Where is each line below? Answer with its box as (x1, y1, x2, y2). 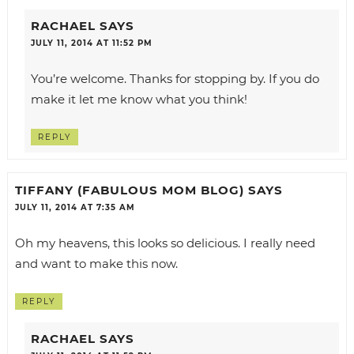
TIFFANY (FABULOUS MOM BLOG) (14, 182, 244, 198)
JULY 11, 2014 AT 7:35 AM (14, 201, 135, 213)
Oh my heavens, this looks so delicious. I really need (14, 235, 315, 250)
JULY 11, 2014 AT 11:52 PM (30, 38, 153, 49)
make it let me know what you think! (30, 92, 247, 107)
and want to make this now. (14, 255, 178, 271)
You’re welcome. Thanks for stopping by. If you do (30, 71, 319, 87)
